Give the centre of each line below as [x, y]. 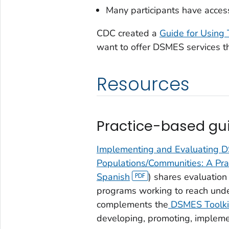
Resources [143, 84]
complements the [132, 204]
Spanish [113, 177]
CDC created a [128, 33]
